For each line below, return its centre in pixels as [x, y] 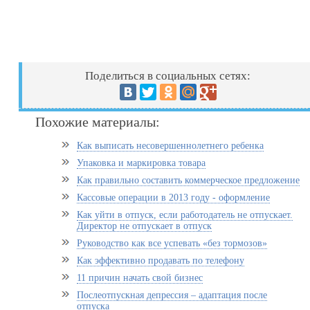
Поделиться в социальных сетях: [168, 76]
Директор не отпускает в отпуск [145, 226]
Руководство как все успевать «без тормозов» [172, 243]
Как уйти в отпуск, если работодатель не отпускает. [185, 215]
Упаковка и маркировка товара [142, 163]
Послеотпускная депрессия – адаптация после [172, 295]
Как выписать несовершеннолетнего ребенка [171, 146]
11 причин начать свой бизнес [140, 278]
